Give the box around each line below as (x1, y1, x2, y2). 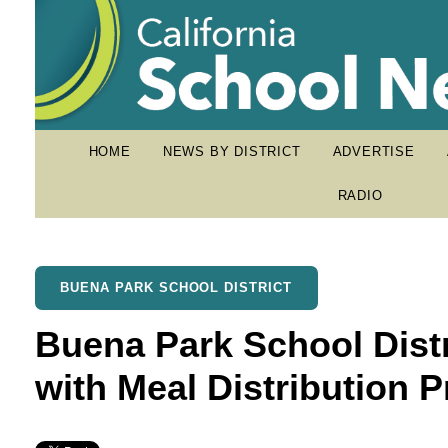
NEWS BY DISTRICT (162, 144, 301, 159)
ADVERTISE (332, 144, 415, 159)
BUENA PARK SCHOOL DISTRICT (60, 280, 293, 295)
